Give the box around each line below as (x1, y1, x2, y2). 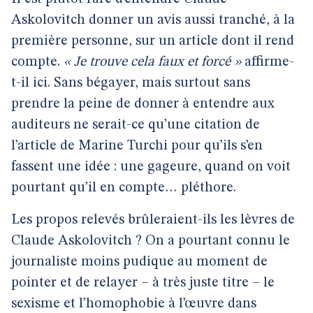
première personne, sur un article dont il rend (11, 34, 294, 48)
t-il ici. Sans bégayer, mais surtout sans (11, 76, 250, 90)
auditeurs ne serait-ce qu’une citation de (11, 118, 260, 132)
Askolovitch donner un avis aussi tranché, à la (11, 13, 295, 27)
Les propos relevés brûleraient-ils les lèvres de (11, 213, 295, 227)
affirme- (241, 55, 294, 69)
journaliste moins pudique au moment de (11, 255, 268, 269)
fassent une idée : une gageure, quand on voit (11, 160, 291, 174)
